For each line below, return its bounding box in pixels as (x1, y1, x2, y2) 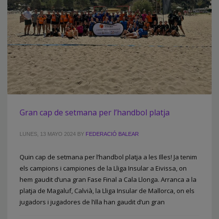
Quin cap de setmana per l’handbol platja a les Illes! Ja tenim (20, 153, 197, 162)
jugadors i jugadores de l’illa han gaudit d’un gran (20, 197, 165, 207)
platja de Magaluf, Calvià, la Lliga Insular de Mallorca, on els (20, 186, 195, 196)
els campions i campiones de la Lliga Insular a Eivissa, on (20, 164, 187, 173)
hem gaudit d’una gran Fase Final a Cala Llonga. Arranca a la (20, 175, 197, 184)
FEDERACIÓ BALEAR (86, 131, 139, 137)
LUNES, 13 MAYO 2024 (20, 131, 76, 137)
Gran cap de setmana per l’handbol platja (20, 107, 170, 118)
